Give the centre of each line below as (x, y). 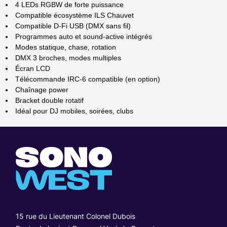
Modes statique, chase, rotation (66, 47)
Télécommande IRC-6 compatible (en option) (88, 79)
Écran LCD (33, 68)
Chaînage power (42, 89)
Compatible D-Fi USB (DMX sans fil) (73, 26)
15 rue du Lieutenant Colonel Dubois (76, 216)
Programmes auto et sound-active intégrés (84, 36)
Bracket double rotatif (50, 100)
